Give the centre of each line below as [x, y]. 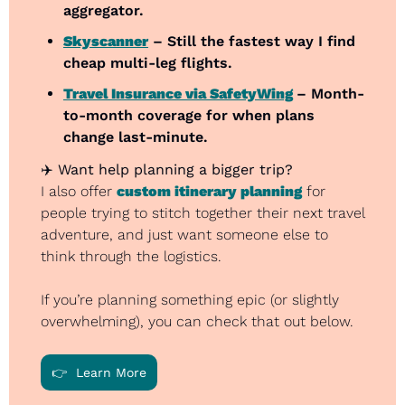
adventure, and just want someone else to [184, 235]
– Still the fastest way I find [252, 42]
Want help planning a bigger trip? [175, 170]
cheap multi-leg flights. [148, 63]
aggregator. [104, 11]
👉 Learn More [99, 373]
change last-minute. [136, 137]
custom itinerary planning [209, 192]
